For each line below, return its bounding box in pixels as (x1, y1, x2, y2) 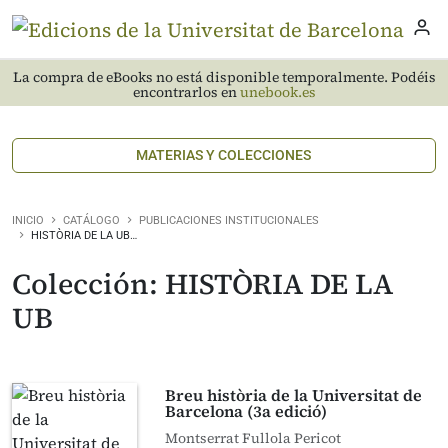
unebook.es (239, 82, 316, 102)
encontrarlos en (132, 82, 240, 102)
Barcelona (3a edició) (165, 400, 328, 422)
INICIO (12, 214, 44, 227)
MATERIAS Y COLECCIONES (136, 147, 312, 163)
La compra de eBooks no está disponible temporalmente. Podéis (12, 67, 436, 87)
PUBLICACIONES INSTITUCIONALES (139, 214, 319, 227)
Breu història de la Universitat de (165, 384, 423, 406)
